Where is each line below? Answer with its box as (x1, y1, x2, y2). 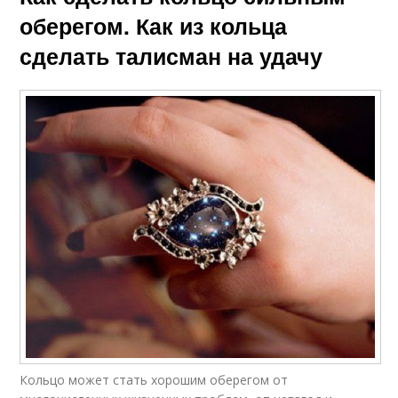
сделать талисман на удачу (20, 40, 323, 72)
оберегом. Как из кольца (20, 10, 288, 42)
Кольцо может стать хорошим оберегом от (20, 370, 289, 388)
